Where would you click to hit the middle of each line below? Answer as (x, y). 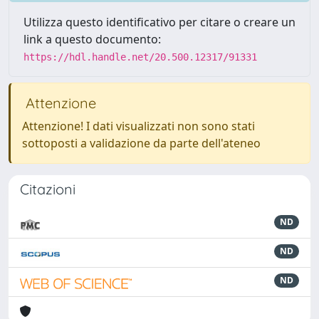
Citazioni (48, 189)
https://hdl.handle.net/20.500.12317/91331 (140, 57)
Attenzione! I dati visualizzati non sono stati (138, 126)
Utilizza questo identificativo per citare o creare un (159, 22)
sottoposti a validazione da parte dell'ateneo (141, 143)
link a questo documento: (92, 39)
